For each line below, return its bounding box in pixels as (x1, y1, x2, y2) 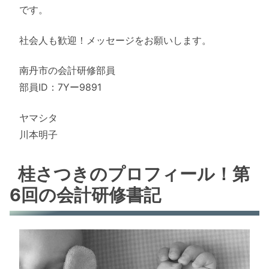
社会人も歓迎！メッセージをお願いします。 (19, 34, 211, 46)
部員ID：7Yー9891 (19, 81, 101, 94)
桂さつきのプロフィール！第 (18, 163, 250, 185)
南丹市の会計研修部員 (19, 64, 115, 77)
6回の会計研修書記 (10, 184, 161, 206)
